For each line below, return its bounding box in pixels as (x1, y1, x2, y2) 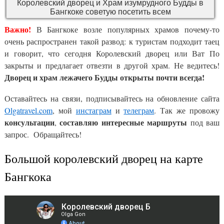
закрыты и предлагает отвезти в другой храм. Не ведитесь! (4, 60, 219, 71)
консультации (4, 116, 54, 128)
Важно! (4, 23, 31, 35)
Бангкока (4, 168, 51, 185)
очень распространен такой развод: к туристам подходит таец (4, 36, 219, 47)
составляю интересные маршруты (59, 116, 187, 128)
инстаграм (75, 105, 111, 116)
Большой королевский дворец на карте (4, 150, 203, 167)
